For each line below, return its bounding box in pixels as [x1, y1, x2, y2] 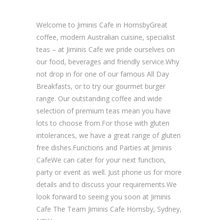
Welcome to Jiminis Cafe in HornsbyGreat [36, 20, 167, 29]
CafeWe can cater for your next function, [36, 155, 166, 165]
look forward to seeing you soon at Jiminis [36, 192, 171, 201]
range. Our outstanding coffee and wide [36, 93, 162, 103]
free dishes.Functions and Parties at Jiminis [36, 142, 172, 152]
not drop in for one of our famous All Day [36, 69, 169, 79]
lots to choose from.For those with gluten [36, 118, 169, 128]
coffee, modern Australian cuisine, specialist [36, 32, 175, 42]
